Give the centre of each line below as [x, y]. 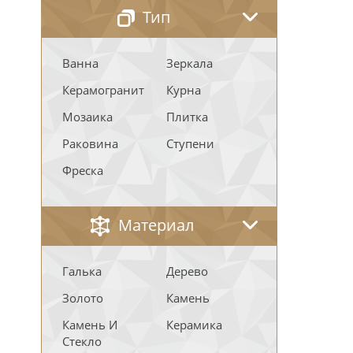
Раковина [90, 143]
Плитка [187, 117]
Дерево [187, 271]
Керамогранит [103, 90]
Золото [83, 298]
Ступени [190, 143]
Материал [156, 225]
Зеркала [190, 63]
